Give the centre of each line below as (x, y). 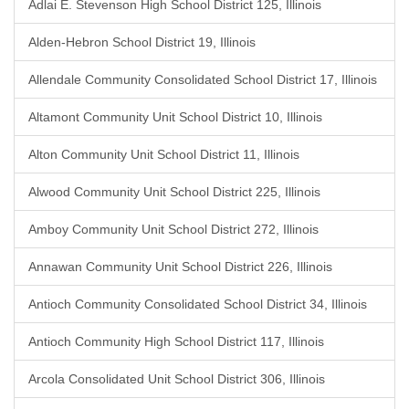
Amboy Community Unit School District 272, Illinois (173, 229)
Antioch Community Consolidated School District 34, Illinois (198, 304)
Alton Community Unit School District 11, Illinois (164, 154)
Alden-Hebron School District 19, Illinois (142, 42)
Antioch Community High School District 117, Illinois (176, 341)
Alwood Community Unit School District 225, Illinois (174, 192)
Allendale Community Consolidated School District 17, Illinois (203, 79)
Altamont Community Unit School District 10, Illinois (175, 117)
